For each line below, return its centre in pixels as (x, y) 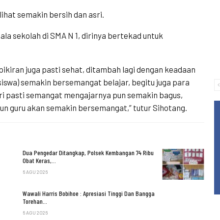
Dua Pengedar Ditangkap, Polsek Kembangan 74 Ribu (88, 152)
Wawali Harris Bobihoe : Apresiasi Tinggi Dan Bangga (88, 193)
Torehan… (35, 201)
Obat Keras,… (39, 160)
